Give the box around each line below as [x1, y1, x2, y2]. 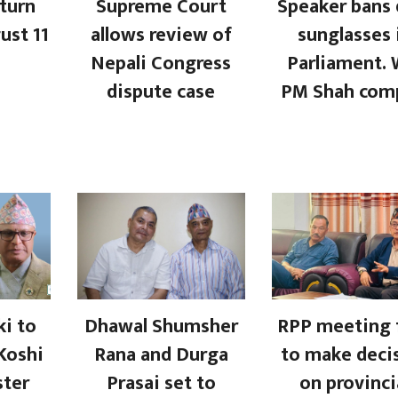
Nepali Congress [91, 46, 232, 80]
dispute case [107, 75, 216, 108]
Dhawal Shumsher [84, 309, 238, 343]
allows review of [90, 18, 232, 52]
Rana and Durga [93, 338, 228, 371]
